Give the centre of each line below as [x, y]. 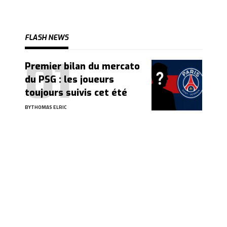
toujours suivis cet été [76, 93]
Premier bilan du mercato [82, 67]
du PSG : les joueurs [69, 80]
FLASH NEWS [47, 38]
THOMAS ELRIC [49, 107]
